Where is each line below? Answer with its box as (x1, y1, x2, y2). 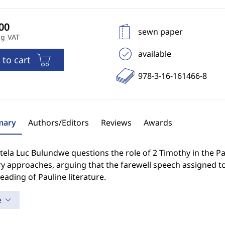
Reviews (100, 117, 132, 128)
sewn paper (138, 26, 183, 37)
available (138, 48, 171, 59)
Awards (143, 117, 172, 128)
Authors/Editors (28, 117, 89, 128)
